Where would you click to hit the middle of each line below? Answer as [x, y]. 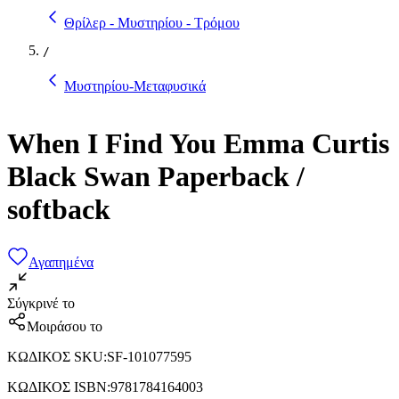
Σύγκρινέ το [41, 303]
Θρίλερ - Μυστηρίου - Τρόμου [152, 22]
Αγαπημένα [61, 262]
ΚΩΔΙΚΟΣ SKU [55, 356]
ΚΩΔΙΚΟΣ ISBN [57, 387]
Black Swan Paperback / [156, 177]
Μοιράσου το [65, 326]
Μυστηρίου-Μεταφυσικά [135, 85]
